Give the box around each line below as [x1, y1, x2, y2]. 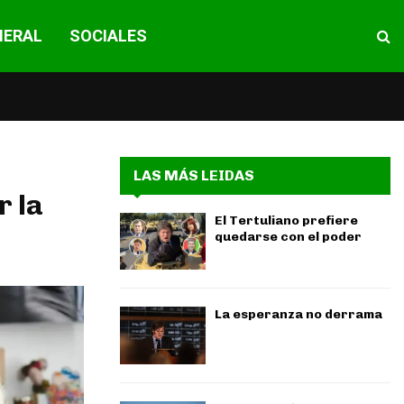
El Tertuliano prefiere [215, 213, 358, 228]
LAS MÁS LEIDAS [133, 167, 254, 184]
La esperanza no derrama [215, 307, 382, 323]
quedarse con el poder [215, 229, 362, 244]
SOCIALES [69, 26, 147, 45]
